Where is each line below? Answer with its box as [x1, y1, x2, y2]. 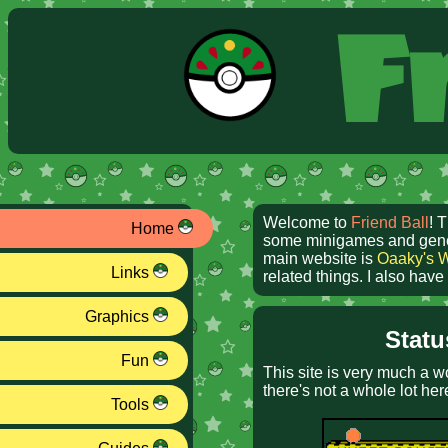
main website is [263, 250, 377, 268]
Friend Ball [351, 214, 429, 232]
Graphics [85, 308, 153, 326]
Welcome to [263, 214, 351, 232]
